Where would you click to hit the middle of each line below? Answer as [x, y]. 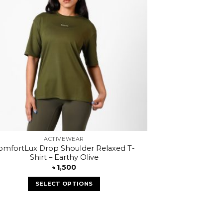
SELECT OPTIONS [64, 183]
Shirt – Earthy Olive [64, 157]
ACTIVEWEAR [64, 139]
